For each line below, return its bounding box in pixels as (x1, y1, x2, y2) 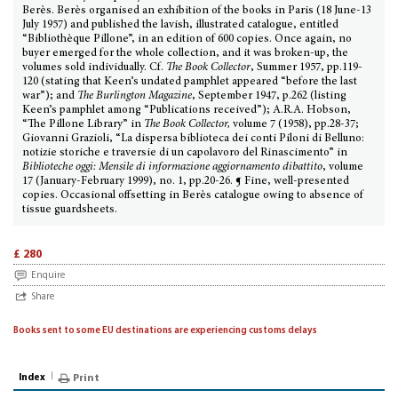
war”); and (22, 91, 77, 102)
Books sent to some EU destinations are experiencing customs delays (13, 326, 317, 336)
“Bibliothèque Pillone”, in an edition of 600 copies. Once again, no (22, 34, 352, 45)
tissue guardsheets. (22, 204, 117, 216)
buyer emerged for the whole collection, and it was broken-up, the (22, 48, 348, 60)
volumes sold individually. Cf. (22, 62, 166, 74)
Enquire (31, 271, 65, 281)
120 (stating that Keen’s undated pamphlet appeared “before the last (22, 76, 357, 88)
